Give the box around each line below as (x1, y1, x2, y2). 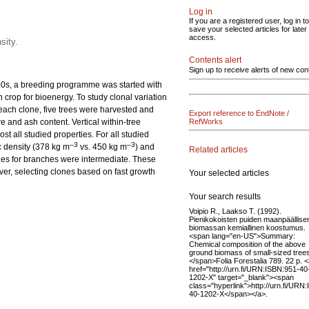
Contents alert (189, 55, 241, 65)
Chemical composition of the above (189, 239, 306, 248)
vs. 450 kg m (78, 142, 127, 152)
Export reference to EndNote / (189, 109, 289, 117)
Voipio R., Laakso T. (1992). (189, 206, 281, 215)
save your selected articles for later (189, 25, 307, 33)
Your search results (189, 191, 261, 201)
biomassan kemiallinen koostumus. (189, 223, 306, 232)
